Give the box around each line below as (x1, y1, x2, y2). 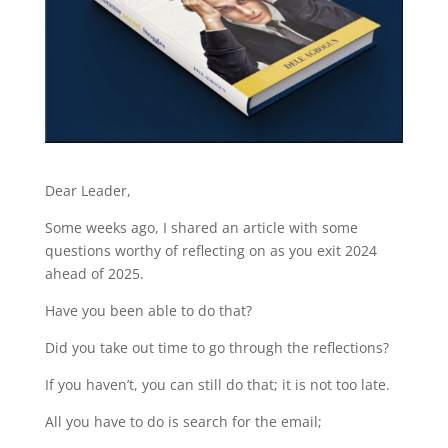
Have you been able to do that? (44, 301, 252, 321)
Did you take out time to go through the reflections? (44, 338, 389, 358)
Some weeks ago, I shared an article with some (44, 218, 358, 238)
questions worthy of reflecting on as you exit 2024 (44, 241, 377, 261)
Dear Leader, (44, 181, 131, 201)
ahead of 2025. (44, 264, 144, 284)
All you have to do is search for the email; (44, 412, 322, 432)
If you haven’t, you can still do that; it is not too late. (44, 375, 390, 395)
